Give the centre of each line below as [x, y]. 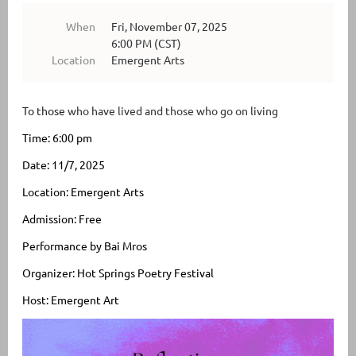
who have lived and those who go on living [174, 110]
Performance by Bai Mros [85, 245]
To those [45, 110]
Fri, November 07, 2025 [169, 26]
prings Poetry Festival [159, 272]
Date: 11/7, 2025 [64, 164]
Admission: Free [62, 218]
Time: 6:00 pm [57, 137]
